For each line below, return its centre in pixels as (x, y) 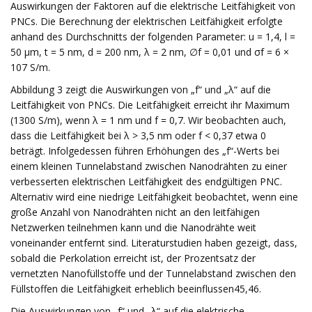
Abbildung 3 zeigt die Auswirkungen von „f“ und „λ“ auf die (141, 89)
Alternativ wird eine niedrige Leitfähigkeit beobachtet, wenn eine (154, 197)
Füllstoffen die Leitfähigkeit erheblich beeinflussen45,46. (136, 289)
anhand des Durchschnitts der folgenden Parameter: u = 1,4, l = (153, 37)
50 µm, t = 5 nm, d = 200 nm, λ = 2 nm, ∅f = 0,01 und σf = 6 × (150, 52)
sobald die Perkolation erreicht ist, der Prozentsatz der (133, 258)
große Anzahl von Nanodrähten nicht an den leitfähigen (135, 212)
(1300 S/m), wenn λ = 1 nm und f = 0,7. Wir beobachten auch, (148, 120)
